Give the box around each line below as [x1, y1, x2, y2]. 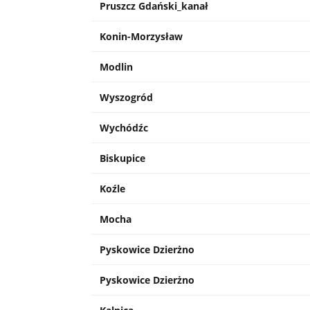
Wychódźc [100, 121, 148, 135]
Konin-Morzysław [100, 30, 183, 44]
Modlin [100, 60, 133, 74]
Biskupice [100, 152, 145, 165]
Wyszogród [100, 91, 153, 104]
